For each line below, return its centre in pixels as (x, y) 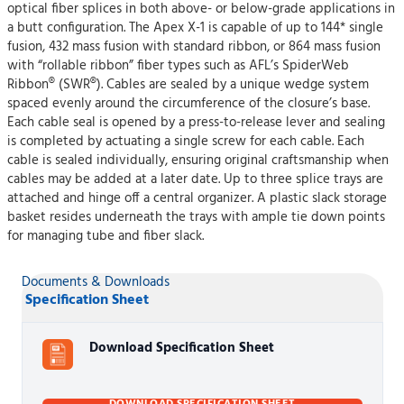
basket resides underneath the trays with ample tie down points (196, 217)
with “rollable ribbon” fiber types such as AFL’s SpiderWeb (178, 66)
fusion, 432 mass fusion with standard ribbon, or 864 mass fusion (194, 47)
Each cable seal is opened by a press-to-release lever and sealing (196, 123)
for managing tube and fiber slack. (106, 236)
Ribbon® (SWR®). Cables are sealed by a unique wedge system (188, 85)
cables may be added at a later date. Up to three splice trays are (195, 179)
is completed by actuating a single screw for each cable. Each (186, 142)
